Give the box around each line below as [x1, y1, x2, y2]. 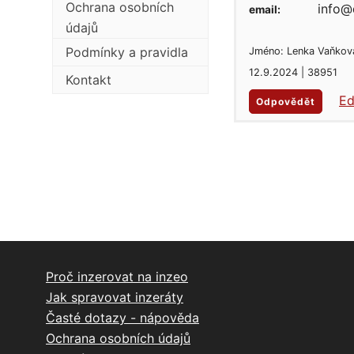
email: [249, 3, 281, 16]
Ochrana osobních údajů [46, 330, 190, 347]
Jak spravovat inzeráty [46, 289, 183, 306]
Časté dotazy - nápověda [46, 310, 199, 326]
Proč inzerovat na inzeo [46, 269, 188, 285]
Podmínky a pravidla [66, 44, 188, 60]
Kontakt [66, 72, 111, 88]
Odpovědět [256, 95, 315, 107]
